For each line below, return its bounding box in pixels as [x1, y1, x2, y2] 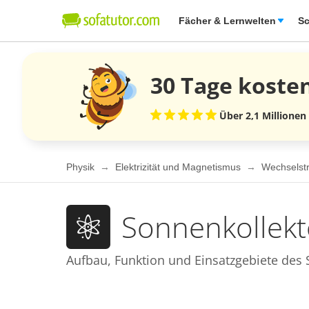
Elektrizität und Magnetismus [115, 161, 243, 173]
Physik [66, 161, 97, 173]
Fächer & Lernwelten [179, 15, 276, 26]
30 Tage [150, 70, 238, 100]
